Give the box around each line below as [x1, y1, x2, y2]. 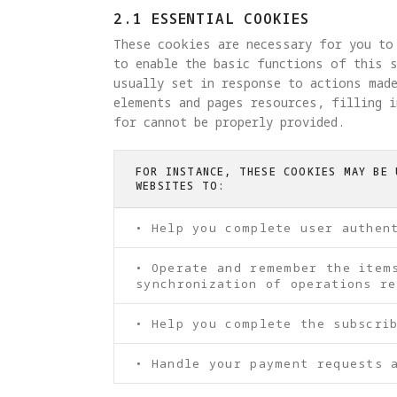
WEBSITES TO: [136, 177, 226, 193]
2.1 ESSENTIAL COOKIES [113, 8, 309, 28]
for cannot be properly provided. [113, 113, 345, 130]
